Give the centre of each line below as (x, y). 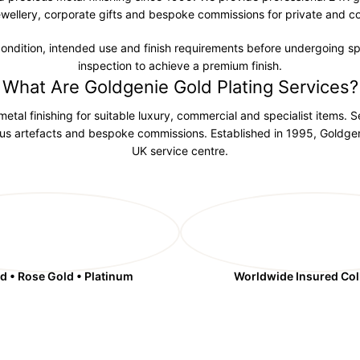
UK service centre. (180, 151)
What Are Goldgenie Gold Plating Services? (180, 87)
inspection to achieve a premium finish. (180, 65)
